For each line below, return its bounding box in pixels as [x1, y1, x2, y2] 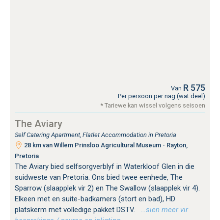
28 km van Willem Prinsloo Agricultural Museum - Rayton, [23, 141, 188, 149]
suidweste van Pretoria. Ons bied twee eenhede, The [15, 172, 183, 182]
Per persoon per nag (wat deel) [118, 92, 205, 100]
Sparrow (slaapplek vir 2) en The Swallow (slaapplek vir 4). [15, 183, 200, 192]
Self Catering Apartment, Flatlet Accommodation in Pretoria [15, 131, 176, 138]
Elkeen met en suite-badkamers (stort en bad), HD [15, 194, 175, 203]
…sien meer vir [137, 205, 188, 214]
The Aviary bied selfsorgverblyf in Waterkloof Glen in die [15, 162, 194, 171]
